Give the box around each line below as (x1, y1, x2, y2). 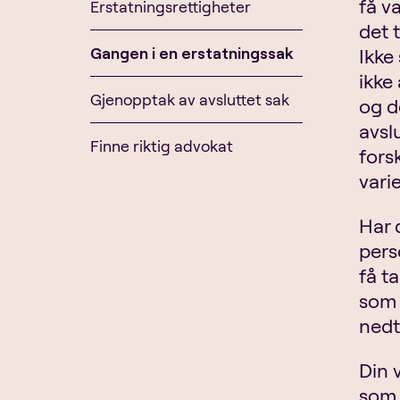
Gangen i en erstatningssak (89, 42, 293, 63)
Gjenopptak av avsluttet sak (89, 88, 289, 110)
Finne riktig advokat (89, 135, 233, 156)
